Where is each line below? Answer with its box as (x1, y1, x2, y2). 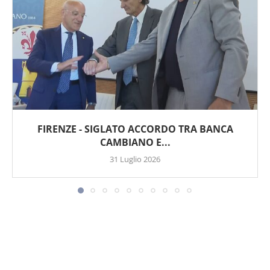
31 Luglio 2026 (110, 154, 160, 165)
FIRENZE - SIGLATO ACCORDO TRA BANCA (37, 122, 233, 136)
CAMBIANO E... (99, 136, 171, 149)
